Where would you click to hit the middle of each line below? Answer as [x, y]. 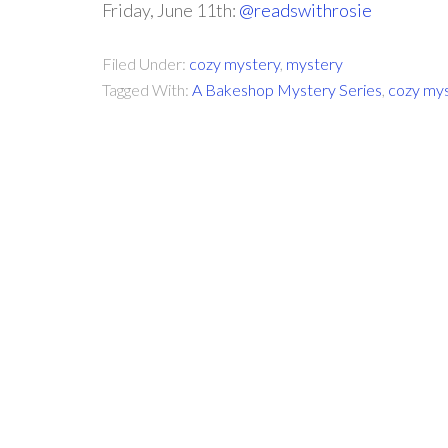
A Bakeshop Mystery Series [287, 89]
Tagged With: [147, 89]
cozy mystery [234, 63]
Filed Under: [145, 63]
